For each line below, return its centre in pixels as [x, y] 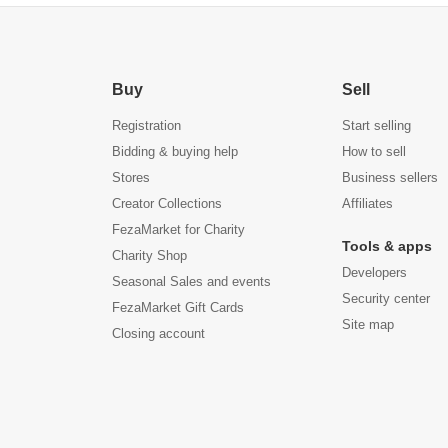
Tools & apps [387, 246]
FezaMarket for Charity [178, 229]
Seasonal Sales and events [191, 281]
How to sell [374, 151]
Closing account [158, 333]
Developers [375, 272]
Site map [368, 324]
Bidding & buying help [175, 151]
